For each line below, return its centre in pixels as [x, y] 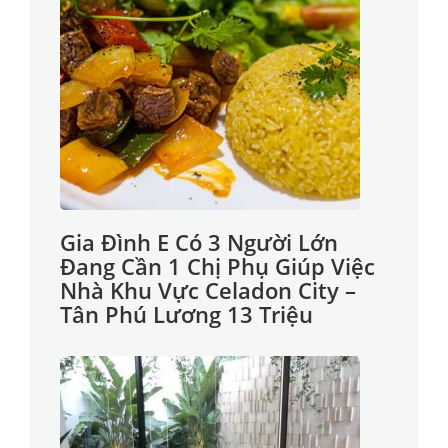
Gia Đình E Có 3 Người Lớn [199, 242]
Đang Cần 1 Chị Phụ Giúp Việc [217, 266]
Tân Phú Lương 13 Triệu [186, 314]
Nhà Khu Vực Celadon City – [208, 290]
